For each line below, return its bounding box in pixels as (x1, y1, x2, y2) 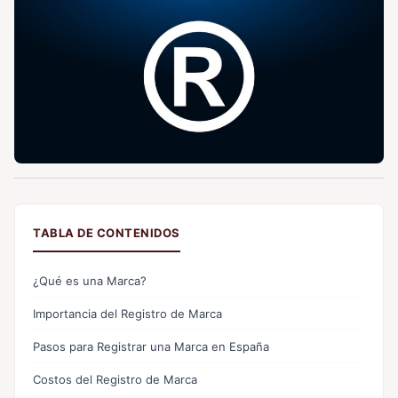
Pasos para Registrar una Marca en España (33, 338, 269, 354)
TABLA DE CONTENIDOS (33, 225, 180, 240)
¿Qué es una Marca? (33, 273, 147, 288)
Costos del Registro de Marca (33, 371, 197, 386)
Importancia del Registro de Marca (33, 306, 222, 321)
